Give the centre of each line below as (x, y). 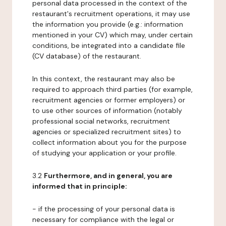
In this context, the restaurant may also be (104, 79)
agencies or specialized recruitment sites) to (107, 132)
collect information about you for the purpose (109, 142)
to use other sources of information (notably (107, 110)
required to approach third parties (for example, (112, 89)
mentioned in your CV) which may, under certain (112, 35)
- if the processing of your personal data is (104, 209)
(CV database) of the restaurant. (87, 56)
